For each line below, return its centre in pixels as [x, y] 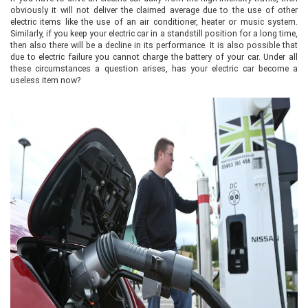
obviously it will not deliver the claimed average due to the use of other [154, 10]
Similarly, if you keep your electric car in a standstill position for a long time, [154, 33]
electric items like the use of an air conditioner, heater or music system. [154, 22]
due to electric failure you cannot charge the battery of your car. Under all [154, 57]
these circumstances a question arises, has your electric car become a [154, 68]
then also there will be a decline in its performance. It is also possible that [154, 45]
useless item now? [46, 80]
